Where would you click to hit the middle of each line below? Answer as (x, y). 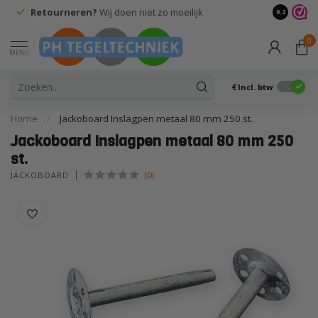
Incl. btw (256, 87)
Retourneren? (65, 12)
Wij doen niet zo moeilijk (151, 12)
